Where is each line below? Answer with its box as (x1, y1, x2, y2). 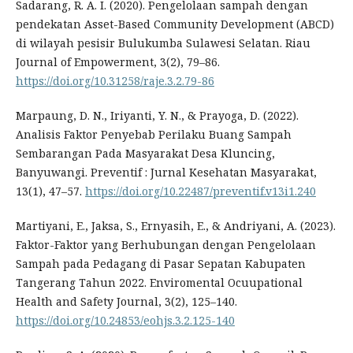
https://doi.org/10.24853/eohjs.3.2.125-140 (15, 313, 235, 329)
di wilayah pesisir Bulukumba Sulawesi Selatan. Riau (15, 35, 310, 51)
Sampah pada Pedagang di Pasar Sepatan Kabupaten (15, 256, 306, 272)
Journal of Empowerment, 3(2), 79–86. (15, 54, 220, 70)
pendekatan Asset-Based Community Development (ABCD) (15, 17, 334, 32)
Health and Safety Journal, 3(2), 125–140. (15, 294, 237, 310)
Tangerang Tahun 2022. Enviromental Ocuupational (15, 275, 303, 291)
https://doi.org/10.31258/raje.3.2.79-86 (15, 73, 214, 89)
